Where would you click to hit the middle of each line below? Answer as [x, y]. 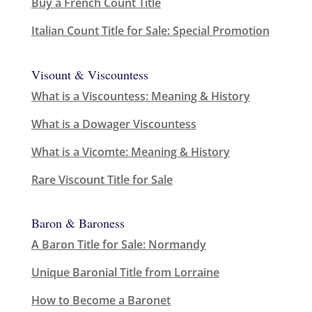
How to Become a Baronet [101, 300]
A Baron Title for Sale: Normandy [118, 244]
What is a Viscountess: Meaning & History [140, 96]
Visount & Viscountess [89, 74]
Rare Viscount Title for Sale [102, 179]
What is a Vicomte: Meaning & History [130, 151]
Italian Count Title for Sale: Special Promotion [150, 31]
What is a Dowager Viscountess [114, 124]
